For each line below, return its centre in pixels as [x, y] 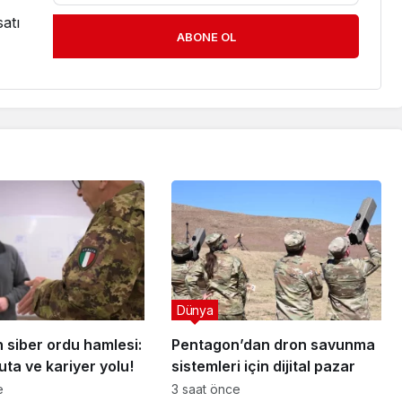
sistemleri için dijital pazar [263, 367]
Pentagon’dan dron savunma [273, 345]
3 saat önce [205, 389]
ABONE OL [206, 36]
